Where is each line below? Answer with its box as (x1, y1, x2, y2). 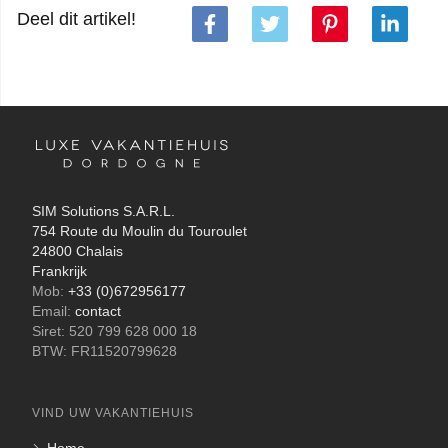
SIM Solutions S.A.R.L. (32, 203, 175, 219)
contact (75, 303, 121, 319)
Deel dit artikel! (17, 8, 136, 29)
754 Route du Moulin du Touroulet (32, 223, 247, 239)
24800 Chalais (32, 243, 123, 259)
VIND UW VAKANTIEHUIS (32, 405, 194, 420)
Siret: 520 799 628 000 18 (32, 323, 197, 339)
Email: (32, 303, 75, 319)
